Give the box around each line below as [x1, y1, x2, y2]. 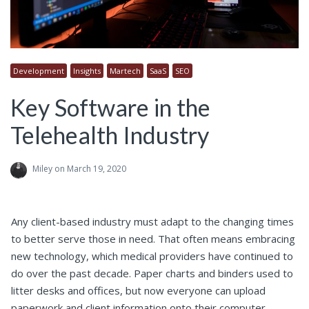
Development [13, 66, 64, 77]
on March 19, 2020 [52, 163, 126, 175]
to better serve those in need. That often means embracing [11, 232, 295, 246]
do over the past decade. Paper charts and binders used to [11, 266, 293, 281]
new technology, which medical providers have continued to [11, 249, 293, 263]
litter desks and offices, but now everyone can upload [11, 283, 266, 298]
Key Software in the [10, 93, 210, 122]
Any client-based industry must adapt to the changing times [11, 215, 294, 229]
